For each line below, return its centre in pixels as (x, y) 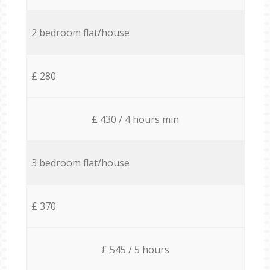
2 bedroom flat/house (80, 32)
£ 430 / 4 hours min (135, 119)
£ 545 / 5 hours (135, 249)
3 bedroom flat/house (80, 162)
